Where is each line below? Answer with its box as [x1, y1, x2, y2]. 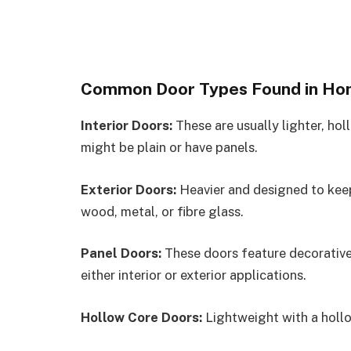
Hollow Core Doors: [81, 309, 202, 325]
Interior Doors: [81, 118, 172, 134]
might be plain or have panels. [81, 139, 258, 156]
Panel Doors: [81, 245, 161, 262]
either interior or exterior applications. [81, 267, 306, 284]
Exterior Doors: [81, 181, 176, 197]
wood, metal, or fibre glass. [81, 203, 244, 219]
